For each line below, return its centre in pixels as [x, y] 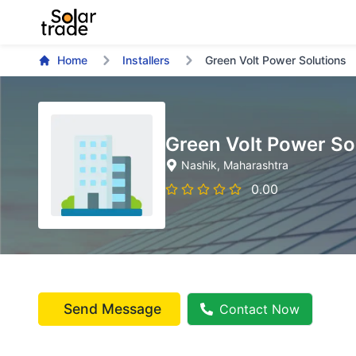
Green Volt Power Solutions [276, 60]
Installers [146, 60]
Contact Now [259, 309]
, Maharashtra [253, 165]
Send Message [112, 309]
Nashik [199, 165]
